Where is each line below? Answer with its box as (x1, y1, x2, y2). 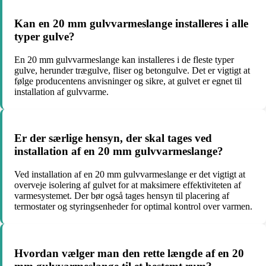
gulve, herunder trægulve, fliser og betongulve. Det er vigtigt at (14, 65, 250, 75)
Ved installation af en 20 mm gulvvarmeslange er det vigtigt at (14, 169, 245, 179)
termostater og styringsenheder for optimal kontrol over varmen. (14, 201, 252, 211)
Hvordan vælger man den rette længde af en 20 (14, 246, 244, 259)
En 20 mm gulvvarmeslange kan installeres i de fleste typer (14, 54, 234, 65)
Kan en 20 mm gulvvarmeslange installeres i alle (14, 17, 248, 30)
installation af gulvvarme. (14, 86, 109, 97)
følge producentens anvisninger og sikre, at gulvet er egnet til (14, 75, 242, 86)
